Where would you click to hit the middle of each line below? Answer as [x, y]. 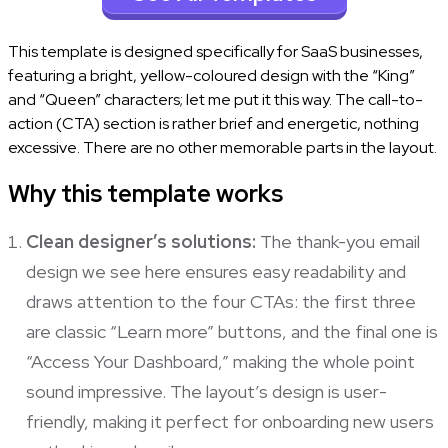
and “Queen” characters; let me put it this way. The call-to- [215, 99]
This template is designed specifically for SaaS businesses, [215, 51]
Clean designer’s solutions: [140, 241]
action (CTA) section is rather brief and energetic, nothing [213, 123]
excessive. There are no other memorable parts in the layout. [223, 147]
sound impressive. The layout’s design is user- [206, 391]
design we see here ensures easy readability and [215, 271]
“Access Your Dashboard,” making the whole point [220, 361]
